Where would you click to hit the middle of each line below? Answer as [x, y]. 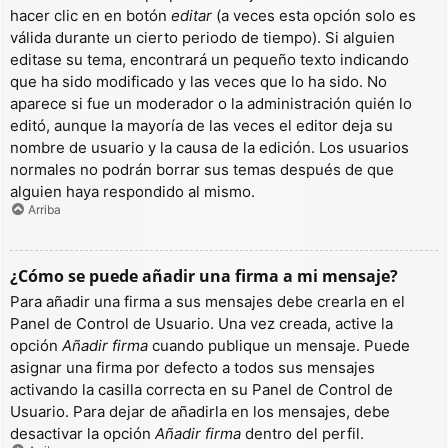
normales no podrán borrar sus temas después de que [202, 170]
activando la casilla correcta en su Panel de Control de [201, 389]
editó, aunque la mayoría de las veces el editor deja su [201, 126]
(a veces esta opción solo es [314, 16]
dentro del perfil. [302, 433]
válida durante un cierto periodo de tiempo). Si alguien [202, 38]
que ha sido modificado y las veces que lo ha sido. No [198, 82]
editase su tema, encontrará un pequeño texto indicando [209, 60]
